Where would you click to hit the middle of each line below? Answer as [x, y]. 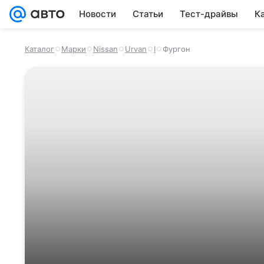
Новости [98, 14]
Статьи [148, 14]
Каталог [39, 49]
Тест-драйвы [209, 14]
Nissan [105, 49]
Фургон [176, 49]
